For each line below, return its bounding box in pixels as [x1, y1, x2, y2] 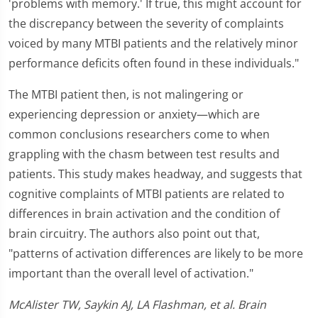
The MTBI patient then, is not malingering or [9, 87, 243, 102]
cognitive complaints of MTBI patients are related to [9, 186, 285, 202]
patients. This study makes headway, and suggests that [9, 166, 302, 182]
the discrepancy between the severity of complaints [9, 16, 284, 31]
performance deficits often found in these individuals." [9, 55, 299, 71]
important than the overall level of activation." [9, 265, 253, 281]
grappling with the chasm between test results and [9, 146, 280, 162]
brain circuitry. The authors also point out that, [9, 226, 260, 241]
